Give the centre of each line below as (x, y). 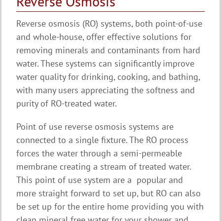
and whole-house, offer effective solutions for (104, 37)
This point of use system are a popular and (100, 180)
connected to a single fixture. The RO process (102, 140)
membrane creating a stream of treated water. (104, 166)
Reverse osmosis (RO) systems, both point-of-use (109, 23)
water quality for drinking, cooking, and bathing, (108, 76)
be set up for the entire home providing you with (110, 206)
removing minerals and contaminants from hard (108, 50)
